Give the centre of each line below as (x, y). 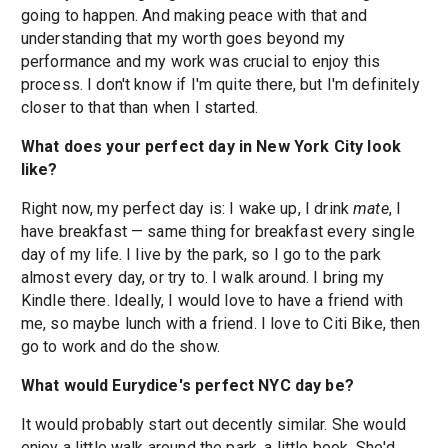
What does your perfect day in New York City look (210, 147)
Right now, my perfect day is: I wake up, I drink (187, 209)
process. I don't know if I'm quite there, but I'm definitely (220, 85)
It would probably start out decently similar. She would (213, 425)
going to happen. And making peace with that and (193, 16)
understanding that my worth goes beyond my (183, 39)
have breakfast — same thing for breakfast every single (217, 232)
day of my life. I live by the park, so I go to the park (201, 255)
